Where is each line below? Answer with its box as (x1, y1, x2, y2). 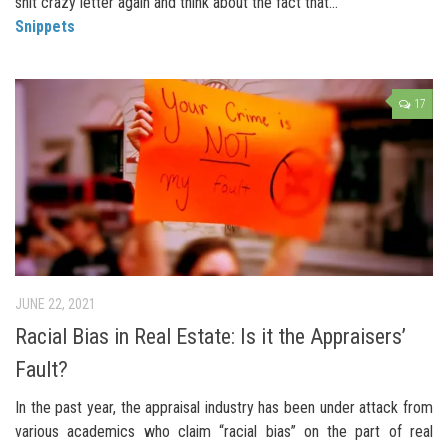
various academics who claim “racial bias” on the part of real (15, 421, 433, 441)
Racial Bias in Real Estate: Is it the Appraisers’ (15, 323, 406, 349)
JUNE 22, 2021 (15, 295, 96, 312)
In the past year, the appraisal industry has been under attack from (15, 397, 433, 417)
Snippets (15, 16, 75, 36)
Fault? (15, 356, 68, 382)
